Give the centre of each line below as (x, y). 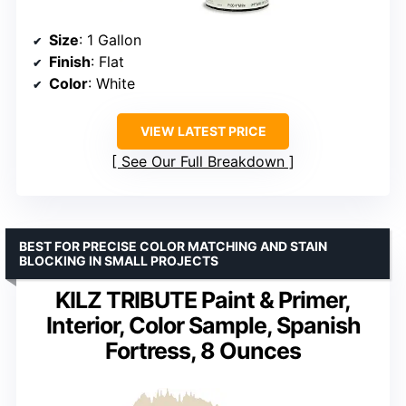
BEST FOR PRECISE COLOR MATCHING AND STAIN (173, 246)
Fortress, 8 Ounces (203, 351)
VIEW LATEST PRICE (203, 131)
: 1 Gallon (110, 40)
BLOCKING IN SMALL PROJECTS (119, 261)
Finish (70, 62)
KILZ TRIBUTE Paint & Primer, (203, 300)
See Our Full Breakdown (203, 162)
